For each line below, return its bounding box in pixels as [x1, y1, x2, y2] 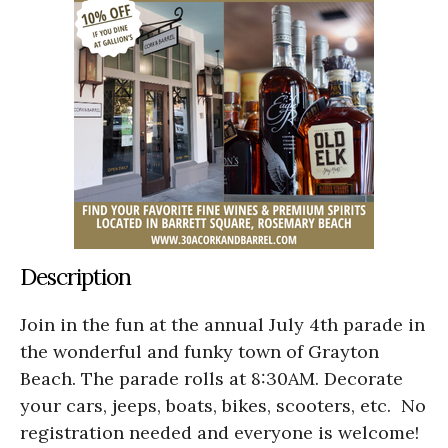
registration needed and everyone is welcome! [20, 421, 419, 445]
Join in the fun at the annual [20, 313, 264, 337]
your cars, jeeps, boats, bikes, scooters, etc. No [20, 394, 426, 418]
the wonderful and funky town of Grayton [20, 340, 379, 364]
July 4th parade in [269, 313, 425, 337]
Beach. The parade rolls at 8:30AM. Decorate [20, 367, 403, 391]
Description [20, 262, 131, 292]
